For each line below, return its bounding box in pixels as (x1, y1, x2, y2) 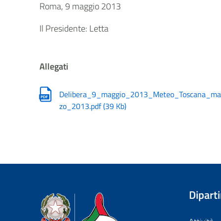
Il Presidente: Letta (39, 22, 109, 35)
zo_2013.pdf (59, 100, 104, 112)
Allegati (39, 59, 69, 73)
